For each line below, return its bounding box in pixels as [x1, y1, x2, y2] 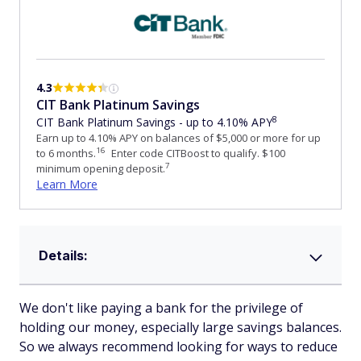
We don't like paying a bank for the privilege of [19, 299, 303, 317]
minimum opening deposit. [36, 161, 165, 176]
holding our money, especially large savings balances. [19, 318, 342, 337]
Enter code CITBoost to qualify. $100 [109, 146, 285, 161]
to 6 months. [36, 146, 96, 161]
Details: [39, 247, 88, 264]
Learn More [36, 176, 98, 193]
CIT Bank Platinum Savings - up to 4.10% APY [36, 114, 272, 131]
